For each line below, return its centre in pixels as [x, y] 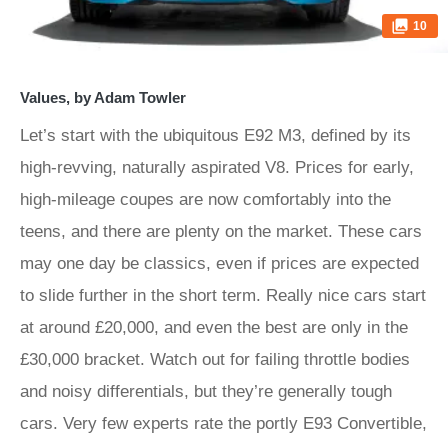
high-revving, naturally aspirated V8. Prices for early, [217, 167]
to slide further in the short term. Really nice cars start [223, 295]
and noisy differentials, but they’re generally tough [206, 391]
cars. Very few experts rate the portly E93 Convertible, [223, 423]
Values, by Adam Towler [103, 97]
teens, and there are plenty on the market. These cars [221, 231]
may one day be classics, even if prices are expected [219, 263]
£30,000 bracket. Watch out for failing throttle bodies [215, 359]
